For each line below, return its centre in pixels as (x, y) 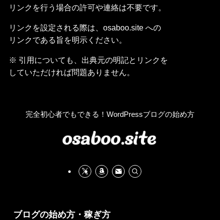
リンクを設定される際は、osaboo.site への (85, 28)
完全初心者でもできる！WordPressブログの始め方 (110, 114)
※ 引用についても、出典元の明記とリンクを (88, 60)
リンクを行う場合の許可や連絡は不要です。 (87, 8)
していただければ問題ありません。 (71, 72)
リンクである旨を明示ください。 (68, 40)
